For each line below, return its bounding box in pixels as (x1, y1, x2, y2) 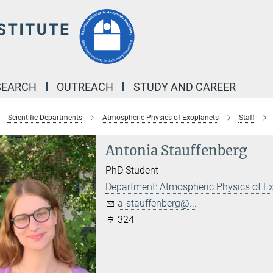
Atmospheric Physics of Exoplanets (102, 113, 219, 122)
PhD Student (105, 165, 159, 176)
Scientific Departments (7, 113, 82, 122)
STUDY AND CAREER (133, 80, 236, 93)
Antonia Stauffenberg (105, 142, 247, 159)
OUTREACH (57, 80, 113, 93)
